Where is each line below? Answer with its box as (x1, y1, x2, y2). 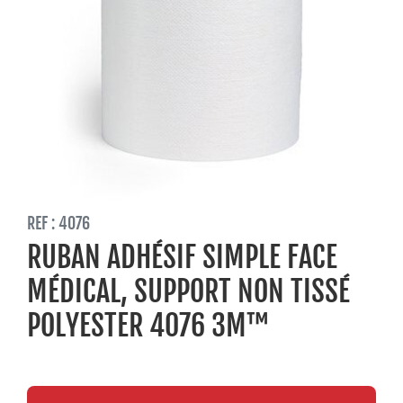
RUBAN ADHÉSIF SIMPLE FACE (27, 239, 337, 275)
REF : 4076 (27, 213, 90, 233)
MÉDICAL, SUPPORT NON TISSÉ (27, 273, 350, 309)
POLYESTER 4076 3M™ (27, 308, 269, 344)
